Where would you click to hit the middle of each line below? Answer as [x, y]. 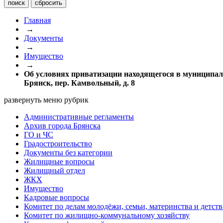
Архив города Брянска [62, 126]
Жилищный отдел [55, 170]
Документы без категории [68, 153]
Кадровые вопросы [56, 197]
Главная [37, 20]
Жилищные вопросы [59, 162]
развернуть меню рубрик [46, 100]
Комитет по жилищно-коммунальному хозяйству [107, 215]
